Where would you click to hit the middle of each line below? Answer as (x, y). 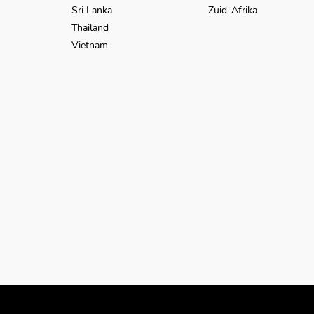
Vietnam (90, 45)
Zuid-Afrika (233, 10)
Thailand (90, 28)
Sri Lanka (92, 10)
